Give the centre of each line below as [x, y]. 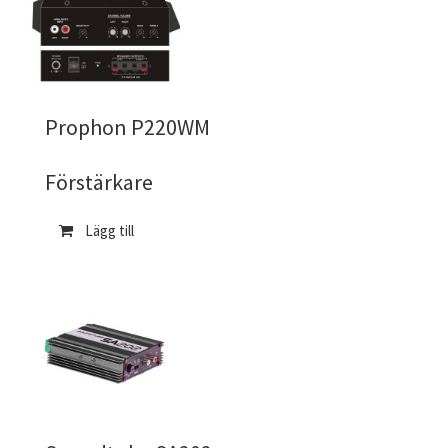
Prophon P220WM [127, 127]
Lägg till [109, 230]
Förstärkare [99, 182]
